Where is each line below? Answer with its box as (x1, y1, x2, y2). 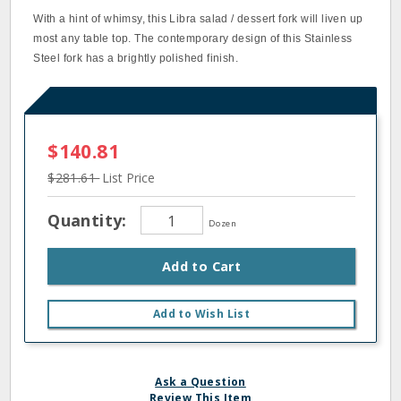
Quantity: (47, 209, 132, 231)
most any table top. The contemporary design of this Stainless (33, 32, 353, 45)
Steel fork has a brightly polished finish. (33, 52, 239, 64)
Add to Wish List (152, 306, 251, 321)
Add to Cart (161, 258, 242, 275)
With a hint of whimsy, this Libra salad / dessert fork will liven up (33, 13, 363, 25)
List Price (102, 169, 156, 186)
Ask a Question (155, 374, 246, 389)
